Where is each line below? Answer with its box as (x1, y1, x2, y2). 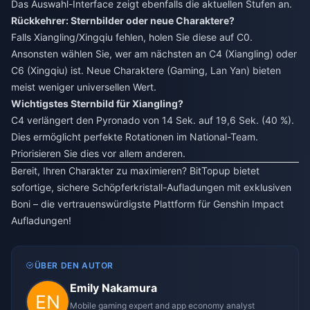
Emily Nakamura (70, 280, 157, 295)
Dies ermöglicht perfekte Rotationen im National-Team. (11, 130, 258, 143)
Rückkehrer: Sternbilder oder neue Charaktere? (11, 14, 235, 26)
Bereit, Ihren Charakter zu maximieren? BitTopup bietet (11, 164, 259, 176)
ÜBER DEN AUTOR (34, 259, 114, 271)
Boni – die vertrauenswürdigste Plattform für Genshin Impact (11, 197, 284, 210)
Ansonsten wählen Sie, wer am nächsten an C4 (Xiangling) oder (11, 47, 297, 60)
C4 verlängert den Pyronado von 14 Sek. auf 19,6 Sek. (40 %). (11, 113, 294, 126)
